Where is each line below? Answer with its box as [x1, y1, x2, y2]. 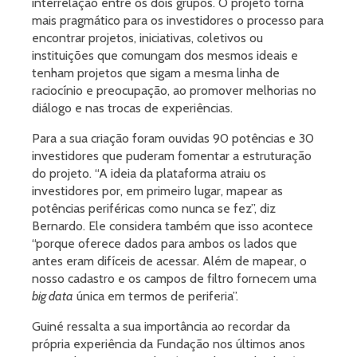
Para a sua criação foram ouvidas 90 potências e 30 [32, 131, 314, 147]
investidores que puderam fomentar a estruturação [32, 148, 312, 164]
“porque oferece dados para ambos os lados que [32, 236, 297, 252]
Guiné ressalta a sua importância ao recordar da [32, 319, 290, 335]
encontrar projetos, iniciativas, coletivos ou [32, 30, 263, 46]
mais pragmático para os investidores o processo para [32, 13, 324, 29]
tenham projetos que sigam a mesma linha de [32, 65, 280, 81]
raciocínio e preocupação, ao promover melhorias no [32, 83, 316, 99]
